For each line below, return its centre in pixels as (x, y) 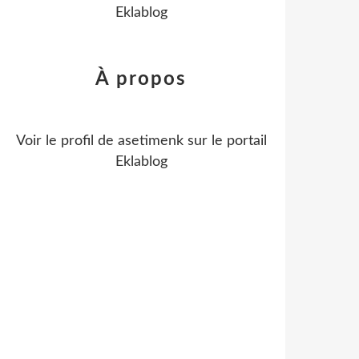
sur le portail (225, 141)
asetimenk (150, 141)
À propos (141, 79)
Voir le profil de (67, 141)
